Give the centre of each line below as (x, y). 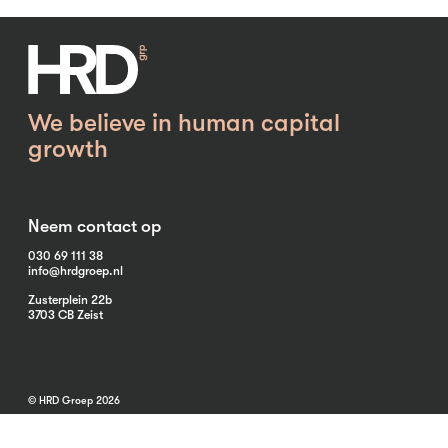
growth (68, 148)
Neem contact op (94, 225)
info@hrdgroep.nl (75, 270)
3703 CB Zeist (65, 314)
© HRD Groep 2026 (74, 400)
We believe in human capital (184, 122)
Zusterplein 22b (70, 299)
